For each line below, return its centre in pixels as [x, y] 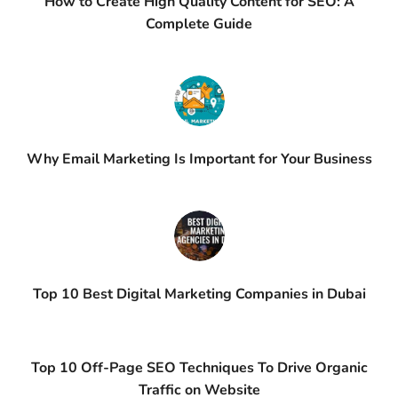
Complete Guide [199, 24]
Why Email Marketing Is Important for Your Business [199, 159]
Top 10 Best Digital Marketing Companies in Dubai [199, 294]
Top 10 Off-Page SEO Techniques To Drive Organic [199, 368]
